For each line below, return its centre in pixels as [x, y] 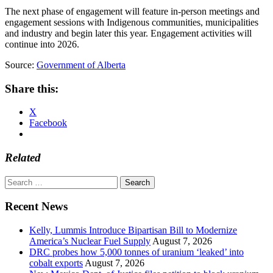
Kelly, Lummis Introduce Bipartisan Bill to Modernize [133, 230]
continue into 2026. [42, 44]
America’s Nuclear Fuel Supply [90, 241]
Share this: [32, 88]
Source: [21, 65]
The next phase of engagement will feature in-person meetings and [132, 11]
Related [23, 157]
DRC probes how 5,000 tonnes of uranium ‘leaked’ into [136, 252]
